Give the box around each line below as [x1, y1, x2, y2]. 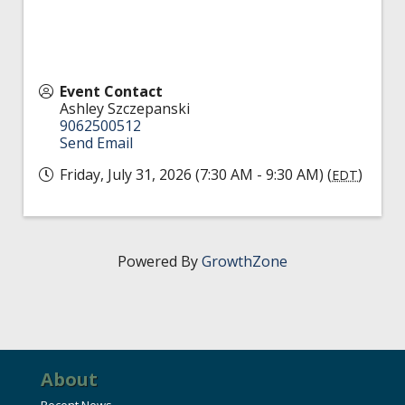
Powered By [118, 251, 202, 272]
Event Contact [60, 81, 163, 102]
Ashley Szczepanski [60, 99, 190, 119]
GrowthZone [202, 251, 287, 272]
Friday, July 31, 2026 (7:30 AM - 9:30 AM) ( [60, 165, 332, 185]
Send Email [60, 133, 133, 154]
